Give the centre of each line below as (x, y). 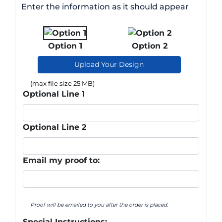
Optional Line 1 (54, 94)
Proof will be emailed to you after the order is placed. (99, 205)
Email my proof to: (61, 160)
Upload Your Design (109, 64)
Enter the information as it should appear (105, 6)
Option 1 (65, 46)
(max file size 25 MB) (62, 83)
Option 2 (149, 46)
